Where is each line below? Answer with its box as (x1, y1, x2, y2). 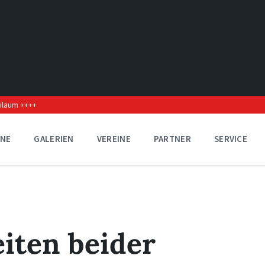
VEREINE (96, 133, 131, 144)
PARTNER (153, 133, 191, 144)
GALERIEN (34, 133, 74, 144)
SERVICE (214, 133, 248, 144)
